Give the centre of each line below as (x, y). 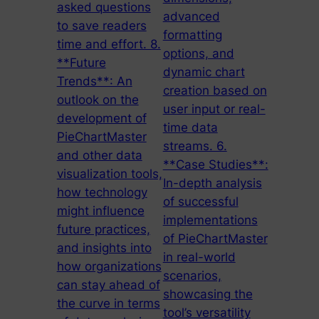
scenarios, (192, 276)
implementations (210, 220)
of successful (200, 202)
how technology (102, 193)
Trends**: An (94, 82)
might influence (100, 211)
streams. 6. (195, 146)
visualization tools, (109, 174)
